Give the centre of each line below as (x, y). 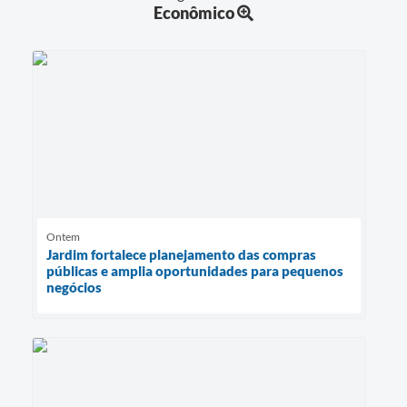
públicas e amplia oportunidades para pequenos (195, 271)
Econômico (194, 13)
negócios (74, 288)
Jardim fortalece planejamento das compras (181, 255)
